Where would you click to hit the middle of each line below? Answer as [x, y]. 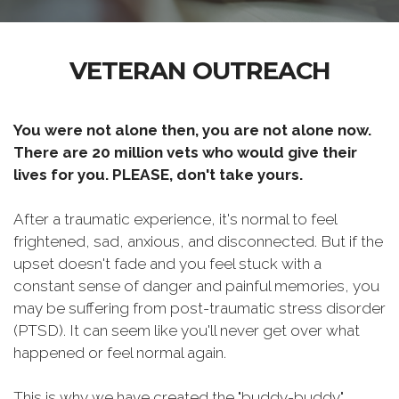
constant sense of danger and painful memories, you [196, 286]
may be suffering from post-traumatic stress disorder [199, 308]
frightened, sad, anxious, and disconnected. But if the [198, 241]
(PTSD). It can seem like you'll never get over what [187, 330]
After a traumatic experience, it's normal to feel [175, 219]
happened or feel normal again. [120, 353]
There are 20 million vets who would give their [185, 152]
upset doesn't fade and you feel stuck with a [167, 264]
